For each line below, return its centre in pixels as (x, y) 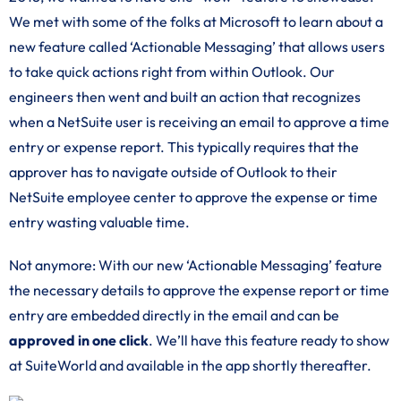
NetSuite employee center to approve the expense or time (193, 197)
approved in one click (79, 340)
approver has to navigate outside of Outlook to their (173, 172)
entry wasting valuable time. (99, 222)
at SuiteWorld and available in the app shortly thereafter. (190, 365)
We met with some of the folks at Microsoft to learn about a (196, 21)
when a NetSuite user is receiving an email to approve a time (199, 122)
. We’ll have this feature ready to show (269, 340)
